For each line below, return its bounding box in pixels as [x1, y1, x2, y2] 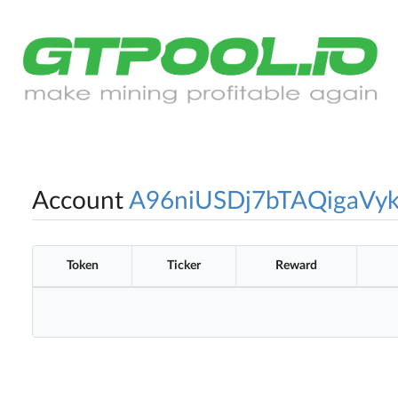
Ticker [167, 259, 201, 273]
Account [32, 188, 123, 214]
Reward [275, 259, 317, 273]
